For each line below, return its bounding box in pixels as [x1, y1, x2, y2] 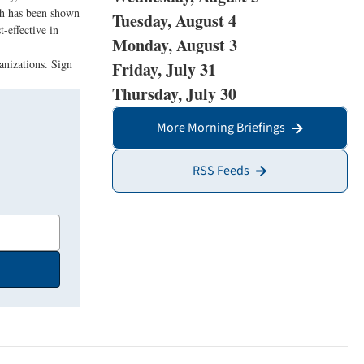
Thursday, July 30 [112, 82, 236, 106]
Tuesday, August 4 [112, 9, 236, 32]
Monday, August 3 [112, 33, 237, 57]
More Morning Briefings [157, 119, 285, 136]
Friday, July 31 [112, 58, 216, 81]
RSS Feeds [193, 162, 249, 180]
